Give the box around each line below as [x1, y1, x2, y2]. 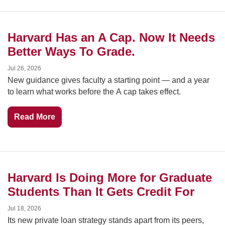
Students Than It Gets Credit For [7, 185, 194, 198]
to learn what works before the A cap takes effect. [7, 87, 181, 96]
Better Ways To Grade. [7, 45, 135, 58]
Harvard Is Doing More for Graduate [7, 171, 212, 184]
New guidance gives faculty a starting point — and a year [7, 76, 209, 84]
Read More [14, 113, 55, 121]
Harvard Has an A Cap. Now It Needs [7, 31, 215, 44]
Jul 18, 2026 [7, 205, 41, 212]
